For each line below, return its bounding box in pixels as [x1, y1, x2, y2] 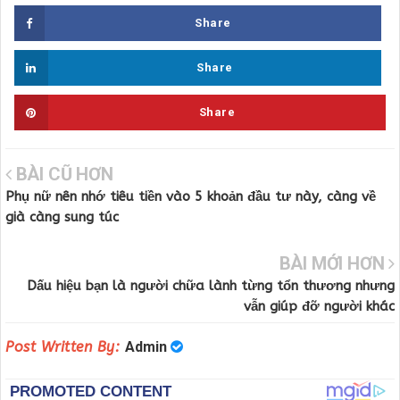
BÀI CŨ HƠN [11, 163, 113, 186]
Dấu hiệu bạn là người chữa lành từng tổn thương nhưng [27, 277, 395, 294]
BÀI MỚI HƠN [279, 252, 389, 274]
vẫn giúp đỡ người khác [244, 297, 395, 314]
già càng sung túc [5, 209, 119, 226]
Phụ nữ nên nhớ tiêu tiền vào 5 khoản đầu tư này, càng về [5, 188, 376, 205]
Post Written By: [5, 338, 125, 356]
